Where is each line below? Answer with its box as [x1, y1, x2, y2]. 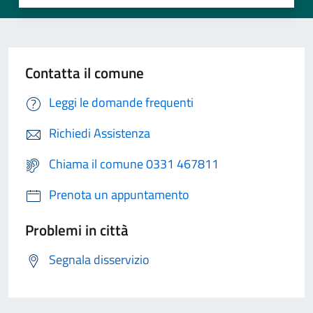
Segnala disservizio [49, 250, 150, 270]
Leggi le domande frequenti [49, 93, 194, 112]
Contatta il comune [25, 61, 144, 85]
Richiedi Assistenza [49, 124, 150, 143]
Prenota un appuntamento [49, 185, 189, 205]
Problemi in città [25, 219, 129, 242]
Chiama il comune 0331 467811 [49, 154, 219, 174]
